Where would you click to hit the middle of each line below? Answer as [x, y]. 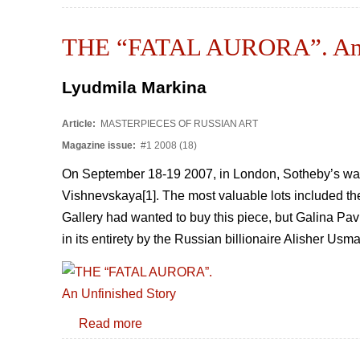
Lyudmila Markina [134, 88]
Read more [110, 323]
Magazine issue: [100, 145]
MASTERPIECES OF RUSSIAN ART [178, 123]
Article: [80, 123]
